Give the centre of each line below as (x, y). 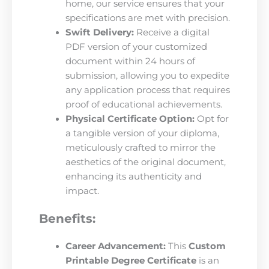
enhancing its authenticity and (133, 177)
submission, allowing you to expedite (147, 76)
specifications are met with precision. (147, 18)
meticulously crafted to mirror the (140, 148)
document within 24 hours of (130, 62)
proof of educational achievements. (144, 105)
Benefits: (67, 219)
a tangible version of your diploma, (142, 134)
